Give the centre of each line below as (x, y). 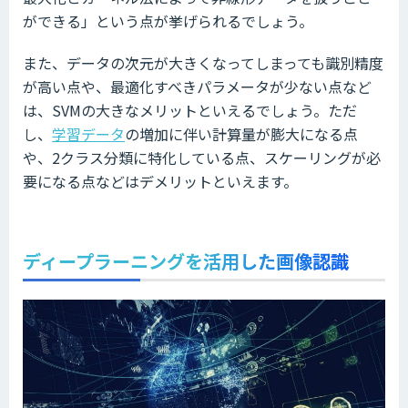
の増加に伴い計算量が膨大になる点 (241, 133)
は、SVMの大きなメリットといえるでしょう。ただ (190, 110)
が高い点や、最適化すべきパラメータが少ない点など (197, 86)
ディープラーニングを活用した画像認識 (186, 260)
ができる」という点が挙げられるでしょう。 (168, 20)
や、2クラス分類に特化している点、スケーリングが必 (202, 157)
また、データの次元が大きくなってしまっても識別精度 (203, 62)
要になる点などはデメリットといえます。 (160, 181)
